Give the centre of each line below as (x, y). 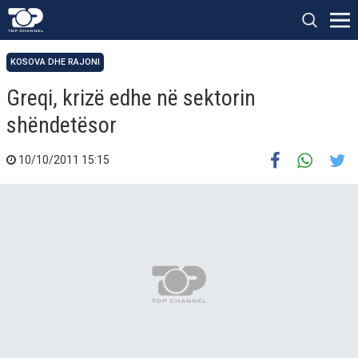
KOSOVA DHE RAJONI (55, 62)
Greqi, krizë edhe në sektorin (131, 98)
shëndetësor (62, 125)
